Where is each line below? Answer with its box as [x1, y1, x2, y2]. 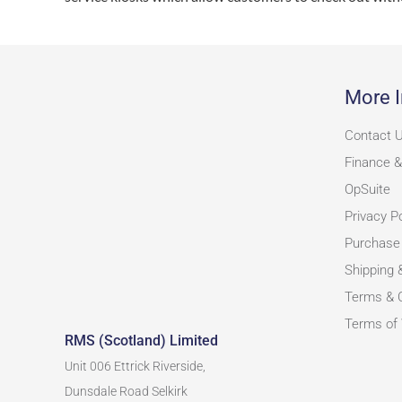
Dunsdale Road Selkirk [64, 384, 188, 399]
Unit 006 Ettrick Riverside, [64, 359, 205, 374]
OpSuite [344, 181, 390, 198]
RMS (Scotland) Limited [64, 332, 218, 350]
